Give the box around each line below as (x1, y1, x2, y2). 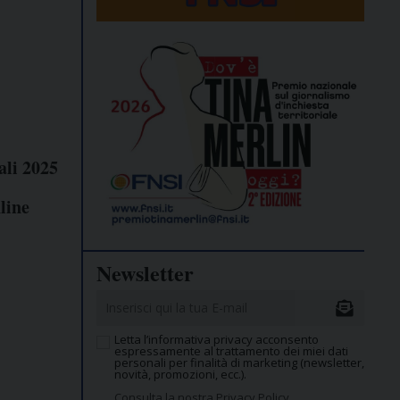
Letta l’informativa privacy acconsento (114, 331, 319, 348)
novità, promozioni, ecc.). (114, 366, 246, 383)
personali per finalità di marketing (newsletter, (114, 354, 364, 371)
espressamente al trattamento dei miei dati (114, 343, 348, 360)
